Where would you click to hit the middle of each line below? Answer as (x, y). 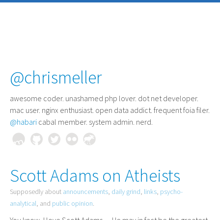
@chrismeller (56, 77)
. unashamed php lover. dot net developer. (130, 98)
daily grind (126, 192)
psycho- (171, 192)
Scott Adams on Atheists (95, 176)
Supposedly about (36, 192)
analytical (23, 203)
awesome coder (36, 98)
